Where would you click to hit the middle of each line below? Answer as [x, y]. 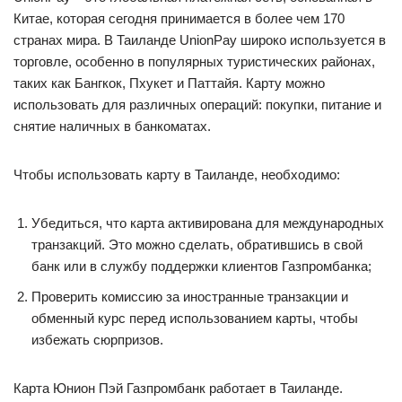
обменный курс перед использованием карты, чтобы [195, 318]
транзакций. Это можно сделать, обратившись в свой [197, 245]
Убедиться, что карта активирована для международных [208, 223]
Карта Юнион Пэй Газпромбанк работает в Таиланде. [178, 388]
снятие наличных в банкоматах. [112, 126]
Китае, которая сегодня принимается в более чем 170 [179, 18]
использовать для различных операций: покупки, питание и [197, 105]
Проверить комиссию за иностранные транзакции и [190, 297]
